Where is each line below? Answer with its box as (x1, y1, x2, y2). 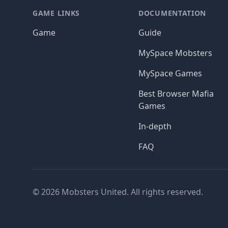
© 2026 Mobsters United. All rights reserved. (33, 186, 203, 197)
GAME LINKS (33, 8, 80, 18)
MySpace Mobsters (138, 47, 212, 59)
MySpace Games (138, 68, 202, 79)
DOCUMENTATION (138, 8, 207, 18)
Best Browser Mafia (138, 88, 214, 99)
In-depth (138, 121, 172, 132)
